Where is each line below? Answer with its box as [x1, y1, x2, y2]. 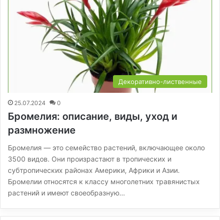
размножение [8, 124, 76, 136]
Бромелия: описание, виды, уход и [8, 110, 177, 122]
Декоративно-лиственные [118, 77, 202, 85]
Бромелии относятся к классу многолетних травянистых [8, 177, 200, 186]
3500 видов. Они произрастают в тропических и [8, 154, 171, 163]
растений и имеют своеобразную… [8, 188, 125, 197]
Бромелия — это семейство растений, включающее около [8, 143, 205, 152]
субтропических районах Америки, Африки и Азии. [8, 165, 180, 174]
